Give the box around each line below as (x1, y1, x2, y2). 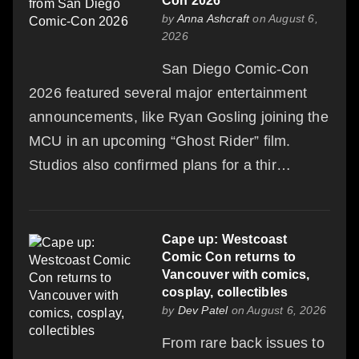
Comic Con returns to (162, 249, 296, 264)
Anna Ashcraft (176, 11, 250, 25)
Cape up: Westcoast (162, 232, 288, 246)
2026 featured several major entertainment (29, 84, 308, 101)
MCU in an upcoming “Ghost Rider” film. (29, 132, 291, 149)
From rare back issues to (162, 334, 325, 351)
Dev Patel (177, 303, 228, 317)
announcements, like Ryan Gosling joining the (29, 108, 329, 125)
